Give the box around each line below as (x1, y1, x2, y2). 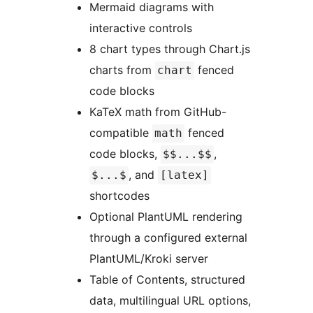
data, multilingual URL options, (89, 293, 251, 308)
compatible (89, 126, 152, 140)
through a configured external (89, 231, 247, 245)
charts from (89, 63, 155, 78)
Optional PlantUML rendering (89, 210, 242, 224)
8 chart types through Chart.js (89, 42, 250, 57)
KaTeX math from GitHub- (89, 105, 226, 119)
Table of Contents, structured (89, 272, 245, 287)
